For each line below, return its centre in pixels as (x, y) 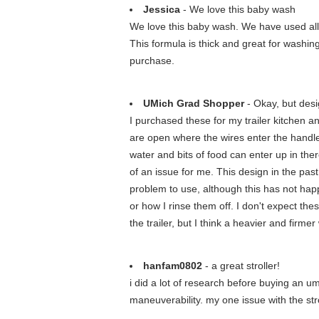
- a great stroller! (241, 266)
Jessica (162, 9)
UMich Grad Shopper (194, 103)
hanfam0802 (173, 266)
